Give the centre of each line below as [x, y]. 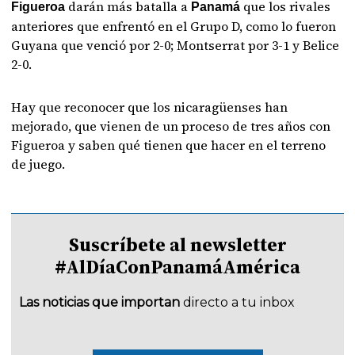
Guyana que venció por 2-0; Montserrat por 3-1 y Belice [176, 45]
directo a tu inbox [239, 302]
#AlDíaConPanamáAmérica [177, 267]
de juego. [38, 164]
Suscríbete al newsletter [177, 244]
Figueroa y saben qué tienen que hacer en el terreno [169, 145]
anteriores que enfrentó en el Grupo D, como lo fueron [174, 26]
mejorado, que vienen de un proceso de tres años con [171, 126]
